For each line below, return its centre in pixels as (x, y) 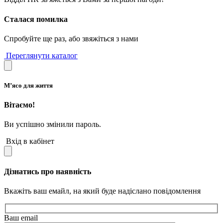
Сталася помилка (36, 19)
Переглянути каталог (41, 55)
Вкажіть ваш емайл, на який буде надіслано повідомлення (102, 191)
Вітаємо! (19, 105)
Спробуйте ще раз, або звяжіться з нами (71, 38)
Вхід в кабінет (29, 141)
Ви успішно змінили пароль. (53, 124)
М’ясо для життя (28, 86)
